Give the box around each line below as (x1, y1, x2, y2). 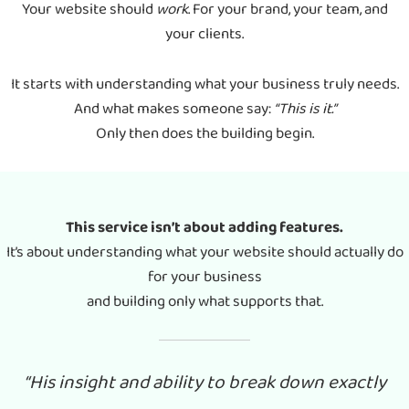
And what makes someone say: (73, 95, 274, 122)
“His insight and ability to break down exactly (23, 366, 386, 399)
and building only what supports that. (86, 288, 323, 315)
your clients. (165, 20, 244, 47)
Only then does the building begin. (95, 120, 314, 147)
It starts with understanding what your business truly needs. (10, 70, 399, 98)
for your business (147, 263, 262, 290)
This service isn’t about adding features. (66, 214, 343, 241)
